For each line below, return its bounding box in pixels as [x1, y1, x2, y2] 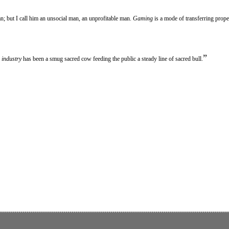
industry [2, 55, 21, 62]
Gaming [133, 14, 153, 22]
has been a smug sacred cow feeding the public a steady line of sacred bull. [21, 55, 203, 62]
